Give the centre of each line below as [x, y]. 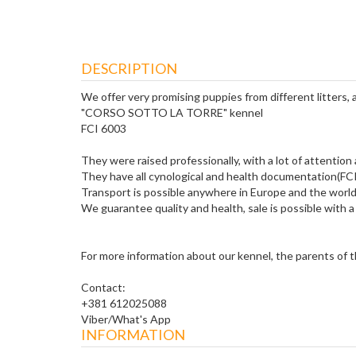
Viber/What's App [126, 319]
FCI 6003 [104, 128]
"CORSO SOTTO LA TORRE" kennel [172, 112]
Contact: [103, 287]
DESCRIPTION [129, 68]
